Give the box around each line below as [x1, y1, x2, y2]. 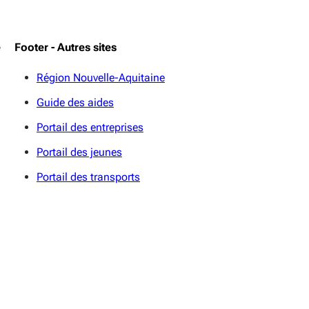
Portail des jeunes [36, 145, 122, 159]
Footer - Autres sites [14, 40, 117, 54]
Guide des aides [36, 95, 114, 109]
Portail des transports [36, 170, 140, 183]
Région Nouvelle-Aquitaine [36, 70, 165, 84]
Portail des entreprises [36, 120, 143, 134]
